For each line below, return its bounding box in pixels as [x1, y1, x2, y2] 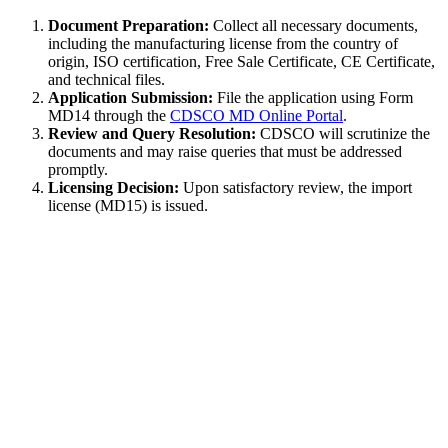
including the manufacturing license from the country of [48, 34, 398, 52]
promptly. [48, 160, 108, 178]
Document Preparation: [48, 16, 209, 34]
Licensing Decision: [48, 178, 179, 196]
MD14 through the [48, 106, 170, 124]
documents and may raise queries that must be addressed [48, 142, 402, 160]
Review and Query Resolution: [48, 124, 256, 142]
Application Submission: [48, 88, 213, 106]
